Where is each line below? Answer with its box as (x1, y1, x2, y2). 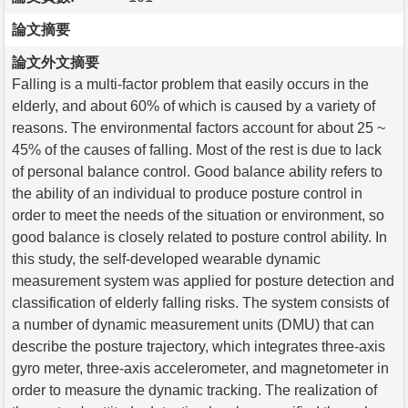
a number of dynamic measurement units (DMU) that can (12, 316, 374, 332)
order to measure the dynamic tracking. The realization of (12, 382, 377, 398)
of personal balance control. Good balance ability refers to (12, 163, 382, 179)
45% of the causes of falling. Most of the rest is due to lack (12, 141, 382, 158)
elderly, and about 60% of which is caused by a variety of (12, 97, 375, 114)
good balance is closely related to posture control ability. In (12, 229, 387, 245)
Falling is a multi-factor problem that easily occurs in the (12, 76, 369, 92)
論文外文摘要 (12, 54, 99, 70)
